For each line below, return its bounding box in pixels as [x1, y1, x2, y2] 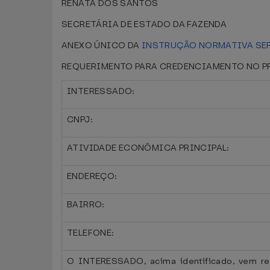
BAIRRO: [67, 199, 105, 210]
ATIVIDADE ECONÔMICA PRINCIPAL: [67, 142, 230, 154]
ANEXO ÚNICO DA [61, 40, 142, 51]
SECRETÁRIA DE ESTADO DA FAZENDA [61, 19, 227, 30]
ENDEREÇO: [67, 171, 118, 182]
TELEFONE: [67, 227, 115, 239]
